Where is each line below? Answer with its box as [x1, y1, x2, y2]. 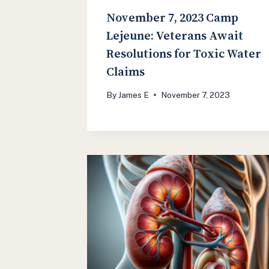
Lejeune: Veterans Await [106, 26, 243, 44]
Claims [106, 62, 147, 80]
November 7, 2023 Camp [106, 8, 238, 26]
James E [118, 89, 150, 100]
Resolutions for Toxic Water [106, 44, 261, 62]
